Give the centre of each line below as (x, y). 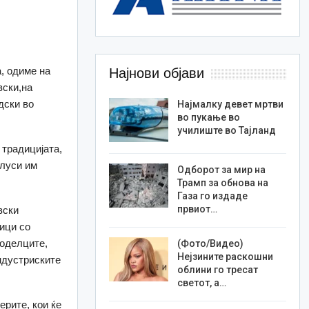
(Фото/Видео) (210, 244)
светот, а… (201, 283)
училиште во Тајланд (226, 131)
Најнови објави (156, 73)
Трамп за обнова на (222, 183)
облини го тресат (217, 270)
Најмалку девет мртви (230, 104)
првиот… (197, 209)
